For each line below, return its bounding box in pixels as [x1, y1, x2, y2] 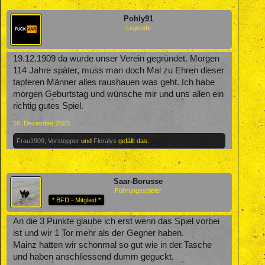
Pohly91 [123, 14, 153, 23]
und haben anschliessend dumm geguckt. [13, 251, 174, 261]
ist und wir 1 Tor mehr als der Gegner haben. [13, 228, 184, 238]
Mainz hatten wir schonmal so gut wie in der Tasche [13, 240, 212, 250]
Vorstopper [48, 137, 79, 144]
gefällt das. [117, 137, 149, 144]
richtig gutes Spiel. [13, 101, 83, 111]
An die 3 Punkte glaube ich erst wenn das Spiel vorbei [13, 216, 219, 226]
